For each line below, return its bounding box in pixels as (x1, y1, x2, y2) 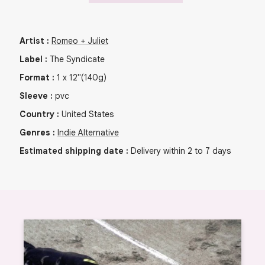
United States (62, 109, 114, 120)
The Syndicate (50, 54, 105, 65)
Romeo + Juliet (51, 35, 108, 47)
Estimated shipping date (20, 146, 124, 157)
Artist (20, 35, 44, 47)
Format (20, 72, 50, 83)
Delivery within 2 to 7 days (131, 146, 231, 157)
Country (20, 109, 54, 120)
